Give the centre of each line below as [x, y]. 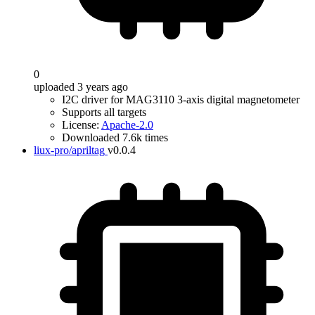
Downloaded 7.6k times [115, 137]
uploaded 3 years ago [81, 87]
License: [82, 125]
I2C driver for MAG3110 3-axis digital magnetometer [181, 99]
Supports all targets [104, 112]
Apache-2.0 [127, 125]
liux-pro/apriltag [69, 150]
